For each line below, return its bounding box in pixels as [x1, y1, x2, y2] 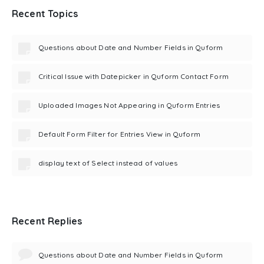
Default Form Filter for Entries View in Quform [38, 129, 200, 138]
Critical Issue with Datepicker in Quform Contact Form [38, 71, 229, 81]
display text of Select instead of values [38, 158, 177, 167]
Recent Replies [12, 214, 82, 227]
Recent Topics [12, 7, 78, 19]
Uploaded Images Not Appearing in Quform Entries [38, 100, 220, 110]
